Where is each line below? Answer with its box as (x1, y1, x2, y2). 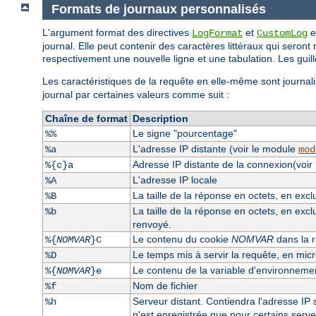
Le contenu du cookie (132, 233, 231, 245)
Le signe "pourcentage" (132, 127, 237, 139)
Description (132, 112, 188, 124)
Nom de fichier (132, 279, 197, 291)
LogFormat (192, 27, 243, 39)
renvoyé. (132, 218, 171, 230)
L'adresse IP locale (132, 174, 217, 186)
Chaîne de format (44, 112, 128, 124)
